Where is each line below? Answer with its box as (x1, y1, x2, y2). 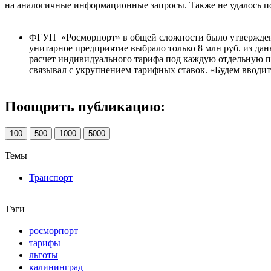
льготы (29, 249, 58, 260)
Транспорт (29, 172, 73, 183)
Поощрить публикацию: (5, 98, 165, 114)
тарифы (29, 237, 60, 248)
